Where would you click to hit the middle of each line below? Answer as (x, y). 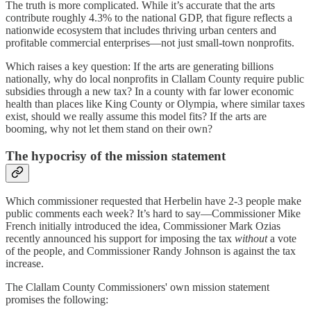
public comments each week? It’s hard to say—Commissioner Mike (153, 214)
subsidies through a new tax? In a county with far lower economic (150, 91)
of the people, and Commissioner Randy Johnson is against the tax (151, 251)
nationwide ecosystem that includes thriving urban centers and (141, 30)
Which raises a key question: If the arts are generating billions (140, 66)
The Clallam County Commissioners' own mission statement (137, 287)
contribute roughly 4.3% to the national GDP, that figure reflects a (149, 17)
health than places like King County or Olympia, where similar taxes (155, 103)
